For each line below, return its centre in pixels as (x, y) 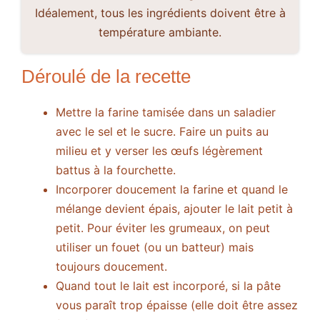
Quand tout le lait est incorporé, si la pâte (168, 286)
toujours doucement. (111, 267)
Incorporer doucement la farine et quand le (172, 190)
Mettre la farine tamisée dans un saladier (166, 112)
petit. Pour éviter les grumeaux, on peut (163, 228)
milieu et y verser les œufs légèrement (159, 151)
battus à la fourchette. (116, 170)
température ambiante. (160, 32)
